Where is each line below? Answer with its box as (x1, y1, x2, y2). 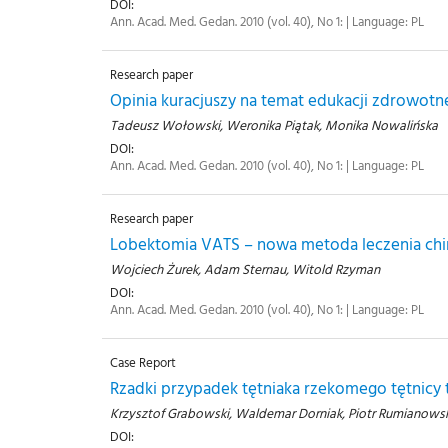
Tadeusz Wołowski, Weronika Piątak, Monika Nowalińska (110, 115, 438, 136)
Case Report (110, 353, 176, 373)
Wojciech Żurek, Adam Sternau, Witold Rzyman (110, 259, 380, 280)
